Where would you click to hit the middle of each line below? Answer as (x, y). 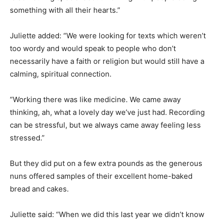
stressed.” (27, 138)
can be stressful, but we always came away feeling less (105, 125)
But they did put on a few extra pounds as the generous (106, 164)
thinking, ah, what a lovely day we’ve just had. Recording (107, 112)
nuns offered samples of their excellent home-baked (101, 176)
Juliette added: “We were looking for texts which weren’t (108, 36)
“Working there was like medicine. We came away (95, 100)
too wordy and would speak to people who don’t (93, 49)
